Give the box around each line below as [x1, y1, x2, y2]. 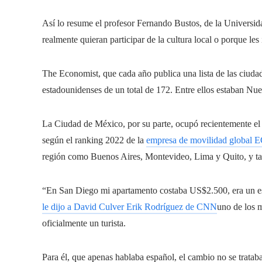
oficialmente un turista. [42, 218, 126, 228]
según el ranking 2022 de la [42, 135, 146, 145]
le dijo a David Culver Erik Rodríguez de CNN [42, 202, 217, 212]
